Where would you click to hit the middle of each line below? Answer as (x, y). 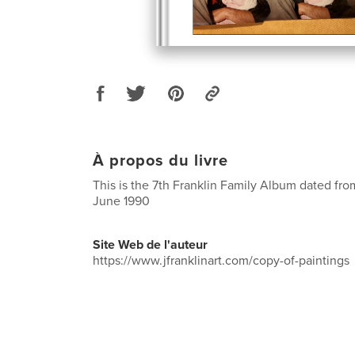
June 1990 (121, 201)
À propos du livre (160, 160)
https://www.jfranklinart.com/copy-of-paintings (221, 260)
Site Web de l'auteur (150, 244)
